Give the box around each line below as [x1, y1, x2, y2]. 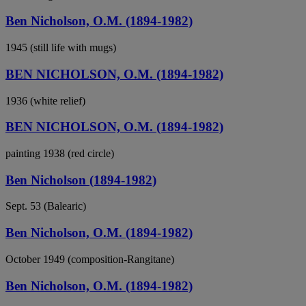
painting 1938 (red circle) [5, 148, 114, 159]
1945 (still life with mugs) [5, 42, 116, 54]
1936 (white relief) [5, 94, 85, 107]
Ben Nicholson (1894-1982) [5, 172, 156, 187]
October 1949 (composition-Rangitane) [5, 253, 174, 265]
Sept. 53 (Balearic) [5, 200, 86, 212]
